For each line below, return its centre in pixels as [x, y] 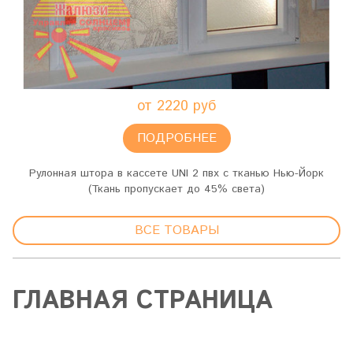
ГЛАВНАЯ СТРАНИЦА [143, 301]
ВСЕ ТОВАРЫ [176, 230]
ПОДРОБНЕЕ [176, 138]
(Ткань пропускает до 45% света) [176, 189]
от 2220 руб [176, 106]
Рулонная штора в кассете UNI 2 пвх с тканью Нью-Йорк [176, 173]
